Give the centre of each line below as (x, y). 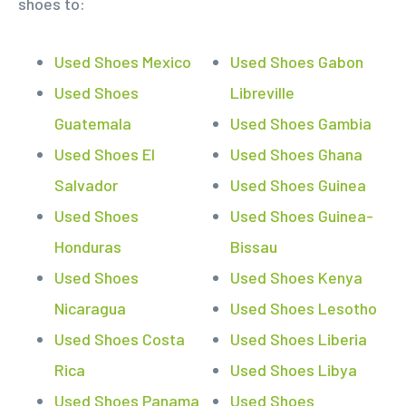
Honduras (88, 246)
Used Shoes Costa (120, 339)
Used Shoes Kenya (296, 277)
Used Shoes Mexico (123, 62)
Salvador (86, 185)
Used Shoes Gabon (297, 62)
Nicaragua (90, 308)
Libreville (262, 92)
